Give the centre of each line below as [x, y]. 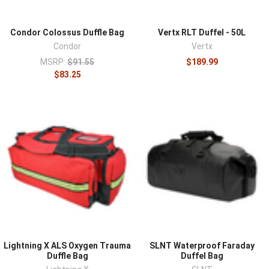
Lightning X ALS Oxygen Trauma [67, 245]
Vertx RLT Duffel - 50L [202, 32]
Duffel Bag [202, 255]
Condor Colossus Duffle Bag [67, 32]
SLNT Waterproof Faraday [202, 245]
